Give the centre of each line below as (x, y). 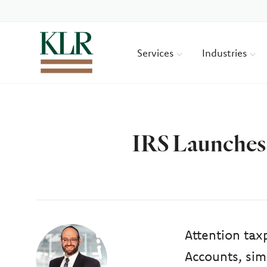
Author (70, 238)
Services (157, 52)
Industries (226, 52)
